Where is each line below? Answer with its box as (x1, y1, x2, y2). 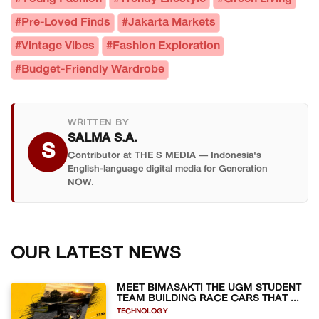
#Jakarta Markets (122, 16, 216, 28)
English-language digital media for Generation (68, 164, 268, 174)
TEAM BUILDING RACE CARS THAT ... (117, 293, 300, 304)
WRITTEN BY (68, 117, 129, 127)
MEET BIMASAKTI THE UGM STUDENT (117, 282, 302, 293)
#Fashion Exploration (106, 40, 220, 52)
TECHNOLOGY (117, 307, 169, 315)
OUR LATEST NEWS (11, 244, 182, 263)
